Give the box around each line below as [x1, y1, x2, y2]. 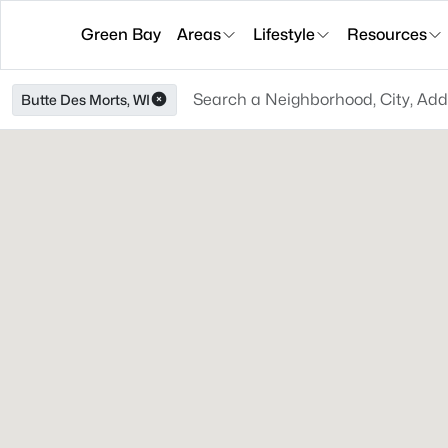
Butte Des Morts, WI [21, 91, 150, 108]
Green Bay [81, 25, 161, 44]
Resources [347, 25, 427, 44]
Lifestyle [253, 25, 315, 44]
